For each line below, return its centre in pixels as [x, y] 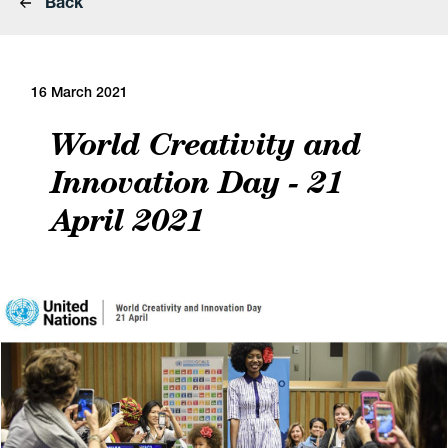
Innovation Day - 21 [197, 181]
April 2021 [127, 219]
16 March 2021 [80, 92]
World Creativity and [205, 143]
